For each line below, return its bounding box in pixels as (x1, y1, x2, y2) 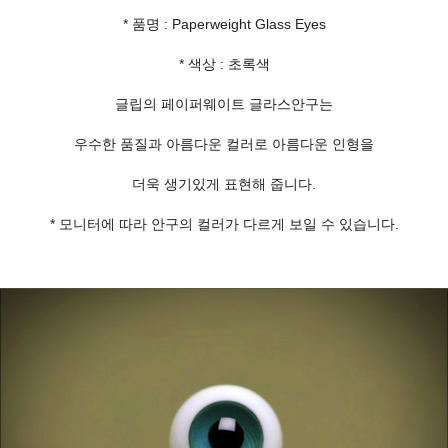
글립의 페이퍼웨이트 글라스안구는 (115, 96, 333, 113)
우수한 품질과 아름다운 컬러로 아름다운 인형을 (74, 136, 374, 153)
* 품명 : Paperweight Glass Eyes (122, 16, 326, 33)
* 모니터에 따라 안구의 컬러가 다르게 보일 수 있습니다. (49, 216, 399, 233)
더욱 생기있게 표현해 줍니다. (132, 176, 316, 193)
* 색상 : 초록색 (178, 56, 270, 73)
